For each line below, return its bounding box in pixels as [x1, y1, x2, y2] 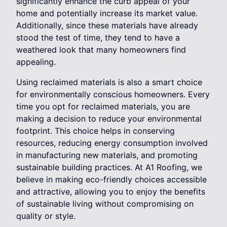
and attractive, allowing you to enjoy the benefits [16, 186, 205, 197]
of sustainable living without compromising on [16, 199, 194, 209]
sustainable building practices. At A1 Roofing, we [16, 162, 202, 173]
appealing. [16, 57, 56, 67]
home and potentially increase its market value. [16, 8, 198, 19]
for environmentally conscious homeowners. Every [16, 89, 210, 100]
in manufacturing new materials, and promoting [16, 150, 198, 161]
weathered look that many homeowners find [16, 45, 186, 55]
